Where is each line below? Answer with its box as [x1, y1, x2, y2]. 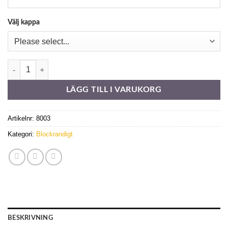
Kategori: [8, 130, 36, 138]
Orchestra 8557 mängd [7, 61, 79, 69]
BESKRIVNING [8, 215, 53, 221]
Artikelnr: [8, 115, 36, 123]
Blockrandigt [36, 130, 73, 138]
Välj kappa [8, 18, 40, 26]
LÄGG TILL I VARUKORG [66, 86, 162, 94]
